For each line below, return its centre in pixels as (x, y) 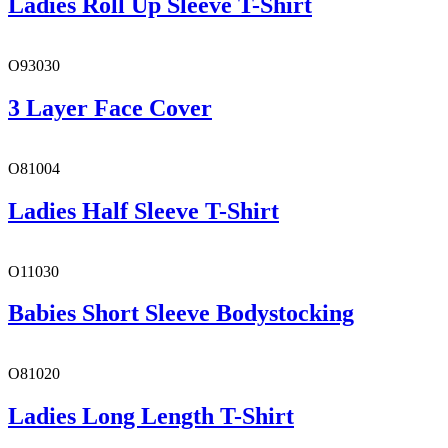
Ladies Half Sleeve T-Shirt (143, 210)
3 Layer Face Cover (110, 107)
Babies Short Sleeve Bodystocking (181, 313)
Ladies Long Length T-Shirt (151, 416)
